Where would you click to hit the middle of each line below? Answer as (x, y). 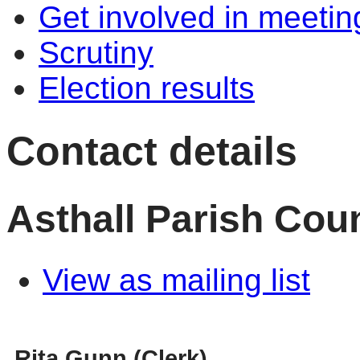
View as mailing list (176, 280)
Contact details (152, 150)
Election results (147, 88)
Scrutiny (96, 53)
